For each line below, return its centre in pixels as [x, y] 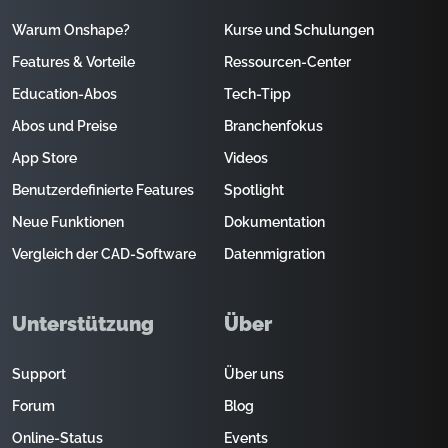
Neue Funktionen [68, 222]
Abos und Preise [64, 126]
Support [39, 374]
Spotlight [254, 190]
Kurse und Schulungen [299, 30]
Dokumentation [274, 222]
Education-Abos [64, 94]
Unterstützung [83, 324]
